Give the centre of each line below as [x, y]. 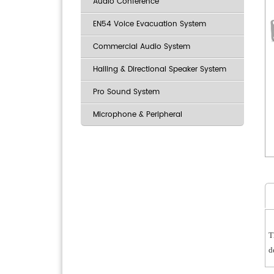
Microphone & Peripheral [138, 115]
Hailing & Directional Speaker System [160, 69]
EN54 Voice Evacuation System [150, 24]
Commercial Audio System [142, 47]
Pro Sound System [126, 92]
